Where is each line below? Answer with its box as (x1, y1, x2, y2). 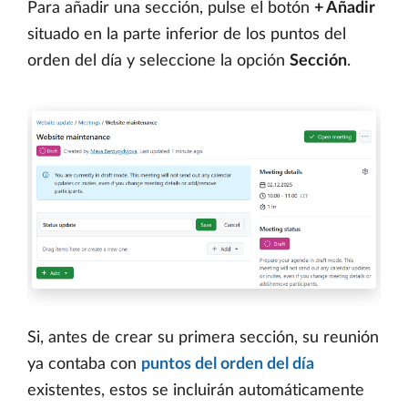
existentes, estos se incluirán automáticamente (27, 382, 364, 400)
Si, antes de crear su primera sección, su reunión (27, 330, 379, 347)
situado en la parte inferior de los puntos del (27, 26, 346, 44)
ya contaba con (27, 356, 141, 373)
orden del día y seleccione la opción (27, 53, 290, 70)
